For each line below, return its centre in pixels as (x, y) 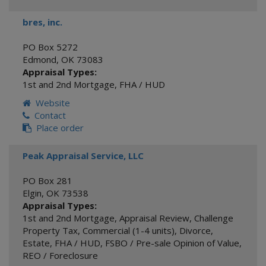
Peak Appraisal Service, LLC (83, 156)
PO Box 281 (47, 180)
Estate (36, 243)
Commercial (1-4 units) (129, 230)
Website (50, 103)
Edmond (39, 59)
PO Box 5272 (50, 47)
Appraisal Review (154, 218)
